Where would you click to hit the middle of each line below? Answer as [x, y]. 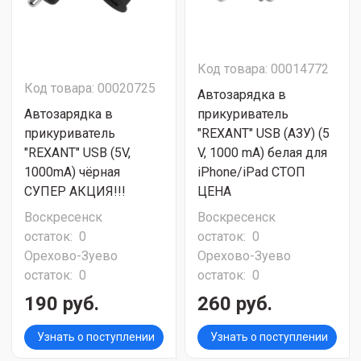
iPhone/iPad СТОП [251, 172]
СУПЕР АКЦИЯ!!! [75, 191]
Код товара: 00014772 [263, 69]
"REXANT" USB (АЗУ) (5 [263, 133]
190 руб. [62, 304]
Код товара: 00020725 [90, 88]
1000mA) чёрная [72, 172]
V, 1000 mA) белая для [262, 153]
